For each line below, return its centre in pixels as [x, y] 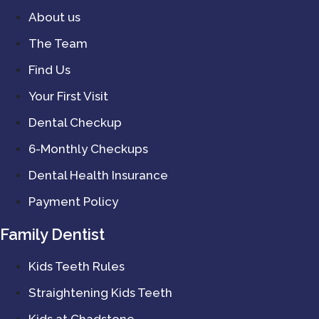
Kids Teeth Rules [77, 266]
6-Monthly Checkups [88, 148]
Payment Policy [73, 201]
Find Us [49, 69]
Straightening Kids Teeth [100, 292]
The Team [58, 43]
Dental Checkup [75, 122]
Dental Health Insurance [98, 175]
